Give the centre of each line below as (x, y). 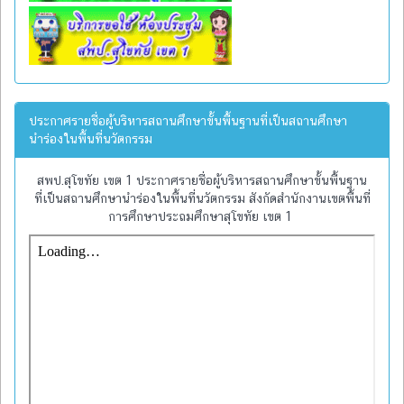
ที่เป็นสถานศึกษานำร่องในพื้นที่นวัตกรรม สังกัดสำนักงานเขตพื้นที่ (202, 198)
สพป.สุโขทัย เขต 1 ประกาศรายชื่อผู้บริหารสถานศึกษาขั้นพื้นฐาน (202, 180)
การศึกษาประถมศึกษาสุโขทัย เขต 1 (202, 216)
